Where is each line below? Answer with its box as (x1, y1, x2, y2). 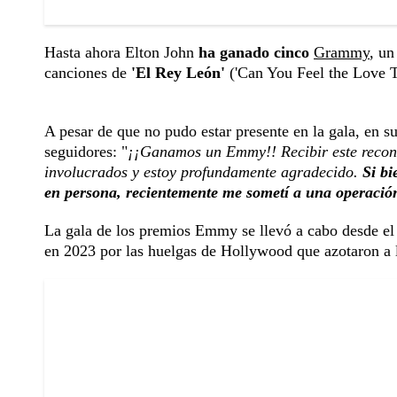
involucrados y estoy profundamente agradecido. (44, 163, 362, 182)
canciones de (44, 64, 131, 82)
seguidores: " (44, 143, 128, 161)
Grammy (314, 43, 370, 62)
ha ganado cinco (198, 43, 314, 62)
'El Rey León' (131, 64, 225, 82)
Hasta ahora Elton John (44, 43, 198, 62)
